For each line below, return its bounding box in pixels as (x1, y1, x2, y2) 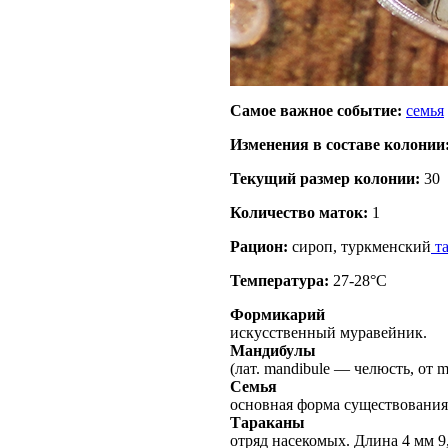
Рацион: (230, 238, 288, 256)
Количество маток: (230, 204, 368, 222)
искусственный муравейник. (230, 324, 427, 342)
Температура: (230, 272, 329, 290)
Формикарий (230, 306, 325, 324)
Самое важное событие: (230, 102, 402, 120)
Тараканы (230, 414, 305, 432)
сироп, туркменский (288, 238, 431, 256)
